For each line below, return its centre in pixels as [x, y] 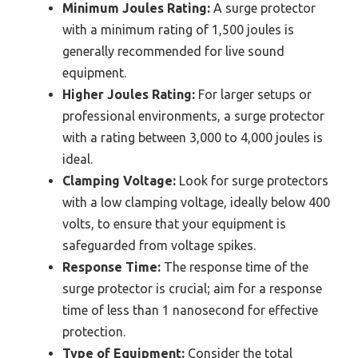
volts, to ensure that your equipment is [174, 223]
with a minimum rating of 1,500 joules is [178, 29]
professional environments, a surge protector [193, 115]
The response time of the [235, 267]
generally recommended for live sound [173, 51]
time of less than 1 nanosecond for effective [190, 310]
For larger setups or [253, 94]
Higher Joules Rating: [129, 94]
